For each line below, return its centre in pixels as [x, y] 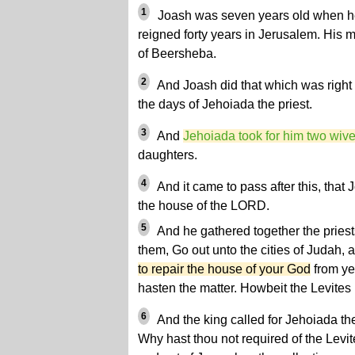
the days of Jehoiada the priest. [225, 104]
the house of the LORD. [204, 206]
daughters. [168, 155]
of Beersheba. [177, 53]
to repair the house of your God [224, 269]
